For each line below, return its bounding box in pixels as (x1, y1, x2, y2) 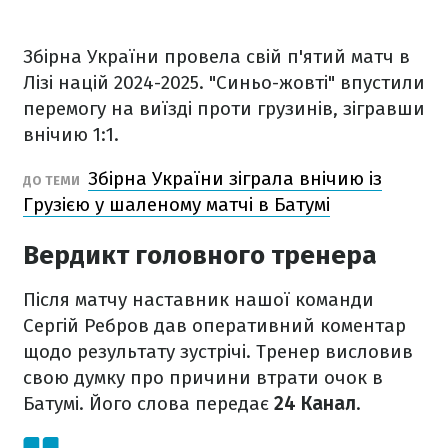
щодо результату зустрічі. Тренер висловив (23, 340, 413, 363)
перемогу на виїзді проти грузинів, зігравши (23, 97, 425, 120)
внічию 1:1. (23, 123, 119, 146)
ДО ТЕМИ (23, 173, 83, 188)
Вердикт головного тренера (23, 240, 377, 271)
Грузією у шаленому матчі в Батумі (23, 193, 330, 216)
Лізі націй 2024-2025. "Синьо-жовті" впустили (23, 71, 425, 94)
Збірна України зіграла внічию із (88, 167, 382, 190)
